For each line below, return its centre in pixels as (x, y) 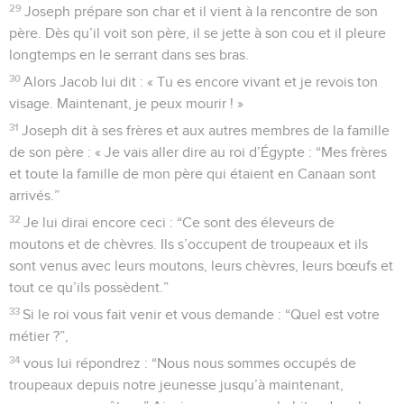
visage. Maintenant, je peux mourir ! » (126, 103)
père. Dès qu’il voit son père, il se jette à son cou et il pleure (197, 33)
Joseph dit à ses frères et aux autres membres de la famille (206, 130)
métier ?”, (39, 336)
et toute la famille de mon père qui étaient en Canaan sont (193, 174)
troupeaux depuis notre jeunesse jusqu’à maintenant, (176, 385)
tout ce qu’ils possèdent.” (89, 287)
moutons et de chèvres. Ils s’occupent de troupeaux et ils (188, 244)
